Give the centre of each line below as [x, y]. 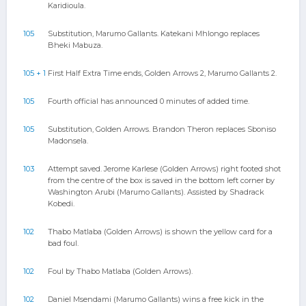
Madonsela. [68, 141]
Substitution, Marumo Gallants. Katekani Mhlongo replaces [154, 33]
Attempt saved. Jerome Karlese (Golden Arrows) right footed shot [164, 169]
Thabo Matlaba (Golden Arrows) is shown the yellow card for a [160, 232]
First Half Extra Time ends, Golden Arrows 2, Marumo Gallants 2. [162, 73]
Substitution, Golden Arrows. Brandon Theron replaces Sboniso [162, 129]
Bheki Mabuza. [75, 45]
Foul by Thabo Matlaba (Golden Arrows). [120, 271]
